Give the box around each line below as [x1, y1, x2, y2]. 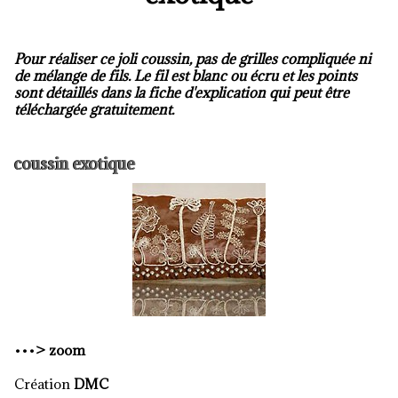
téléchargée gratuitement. [14, 100, 174, 118]
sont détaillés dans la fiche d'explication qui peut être [14, 84, 349, 101]
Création [14, 375, 74, 393]
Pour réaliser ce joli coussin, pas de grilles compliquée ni [14, 50, 371, 68]
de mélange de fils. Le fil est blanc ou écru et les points [14, 67, 357, 84]
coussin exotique [14, 154, 135, 174]
